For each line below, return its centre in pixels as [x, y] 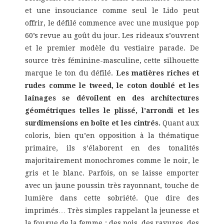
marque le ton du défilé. [70, 73]
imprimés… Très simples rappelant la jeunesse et [112, 211]
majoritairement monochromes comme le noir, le [112, 161]
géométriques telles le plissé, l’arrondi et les [112, 111]
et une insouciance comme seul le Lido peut [112, 11]
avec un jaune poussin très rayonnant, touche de [112, 186]
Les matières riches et [157, 73]
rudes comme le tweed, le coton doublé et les [112, 86]
